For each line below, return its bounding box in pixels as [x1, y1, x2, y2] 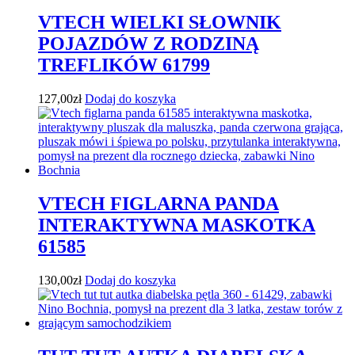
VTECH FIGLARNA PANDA [38, 193, 279, 215]
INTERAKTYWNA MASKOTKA [38, 215, 315, 236]
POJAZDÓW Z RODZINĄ [38, 33, 259, 55]
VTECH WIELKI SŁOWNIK [38, 12, 281, 33]
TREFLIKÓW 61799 [38, 55, 210, 76]
